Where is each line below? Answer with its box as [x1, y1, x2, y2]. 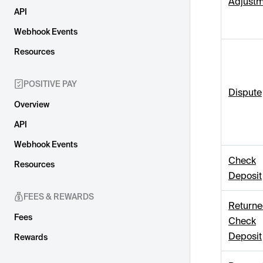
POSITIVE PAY [23, 79, 77, 89]
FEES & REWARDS [23, 192, 94, 201]
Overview [14, 100, 49, 109]
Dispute [228, 87, 262, 98]
